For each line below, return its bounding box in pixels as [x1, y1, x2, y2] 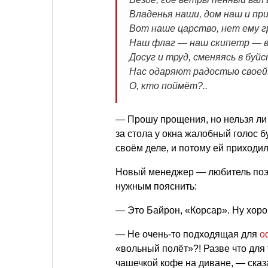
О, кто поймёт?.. [129, 81, 208, 92]
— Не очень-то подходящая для [115, 229, 260, 240]
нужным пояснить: [115, 181, 197, 192]
